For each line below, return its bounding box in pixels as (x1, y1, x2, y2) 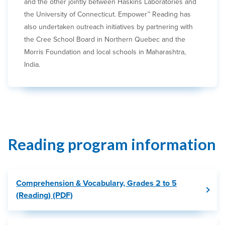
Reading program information (8, 135, 216, 153)
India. (24, 60, 40, 69)
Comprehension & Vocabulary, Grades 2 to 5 (16, 178, 177, 188)
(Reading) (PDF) (16, 190, 73, 200)
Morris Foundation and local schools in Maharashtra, (24, 47, 186, 56)
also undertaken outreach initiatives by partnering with (24, 22, 193, 31)
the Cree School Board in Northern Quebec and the (24, 35, 185, 44)
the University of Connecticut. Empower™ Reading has (24, 10, 191, 19)
